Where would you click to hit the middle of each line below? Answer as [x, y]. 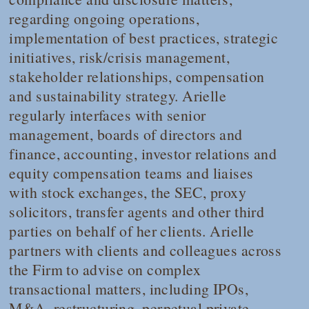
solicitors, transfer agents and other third [137, 211]
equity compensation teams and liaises [131, 172]
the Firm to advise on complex [105, 269]
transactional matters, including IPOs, [129, 288]
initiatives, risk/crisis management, [120, 57]
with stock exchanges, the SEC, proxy [128, 192]
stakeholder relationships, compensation [137, 76]
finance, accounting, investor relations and [143, 153]
